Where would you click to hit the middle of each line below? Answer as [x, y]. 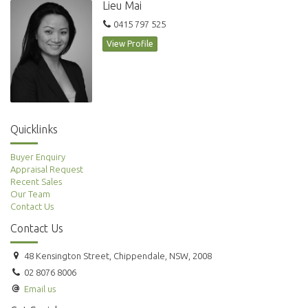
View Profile [130, 44]
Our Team [30, 194]
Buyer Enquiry [38, 157]
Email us [40, 289]
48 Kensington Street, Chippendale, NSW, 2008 [117, 256]
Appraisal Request [47, 169]
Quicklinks [34, 130]
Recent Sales [36, 182]
